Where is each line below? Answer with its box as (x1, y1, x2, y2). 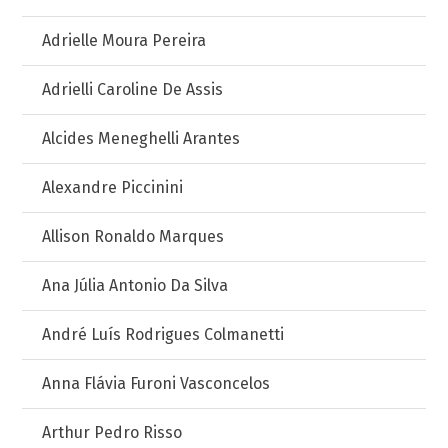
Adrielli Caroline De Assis (42, 80, 224, 99)
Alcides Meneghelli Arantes (42, 129, 241, 148)
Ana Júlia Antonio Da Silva (42, 276, 229, 295)
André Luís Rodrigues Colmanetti (42, 325, 285, 344)
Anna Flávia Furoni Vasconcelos (42, 374, 271, 393)
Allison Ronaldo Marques (42, 227, 225, 246)
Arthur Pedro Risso (42, 423, 183, 442)
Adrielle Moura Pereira (42, 31, 207, 50)
